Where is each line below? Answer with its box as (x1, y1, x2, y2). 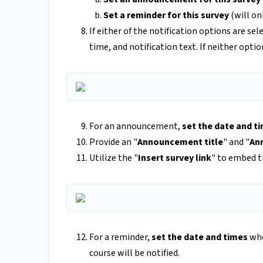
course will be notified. (89, 247, 180, 260)
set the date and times (151, 231, 248, 244)
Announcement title (137, 136, 223, 149)
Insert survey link (138, 151, 211, 165)
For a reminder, (89, 231, 151, 244)
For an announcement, (89, 120, 182, 133)
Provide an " (89, 136, 137, 149)
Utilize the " (89, 151, 138, 165)
